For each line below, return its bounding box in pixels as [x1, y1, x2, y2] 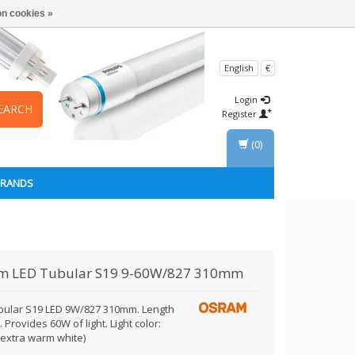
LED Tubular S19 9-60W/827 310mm [12, 264, 244, 282]
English [224, 61, 254, 74]
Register [222, 108, 259, 120]
